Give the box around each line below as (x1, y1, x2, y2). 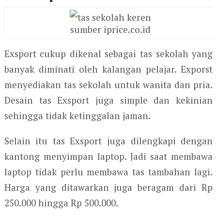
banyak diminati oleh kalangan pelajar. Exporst (4, 62, 213, 75)
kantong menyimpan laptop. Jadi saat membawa (4, 150, 213, 162)
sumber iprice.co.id (70, 23, 151, 35)
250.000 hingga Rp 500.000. (4, 196, 118, 209)
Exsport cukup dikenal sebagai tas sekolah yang (4, 47, 213, 60)
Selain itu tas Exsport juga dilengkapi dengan (4, 134, 213, 147)
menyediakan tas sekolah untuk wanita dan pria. (4, 78, 213, 91)
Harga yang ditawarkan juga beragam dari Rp (4, 181, 213, 193)
